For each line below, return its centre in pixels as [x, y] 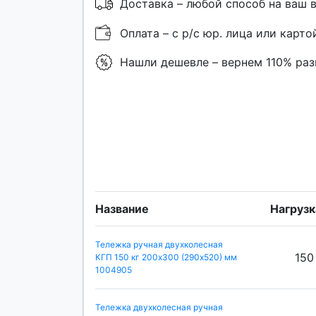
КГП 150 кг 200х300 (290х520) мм [166, 257]
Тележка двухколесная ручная [159, 308]
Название [122, 209]
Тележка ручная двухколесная [159, 245]
